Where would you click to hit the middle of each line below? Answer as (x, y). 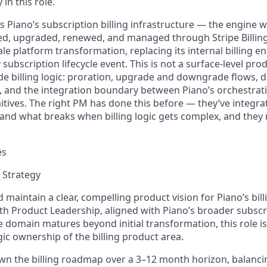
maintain (26, 197)
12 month (168, 259)
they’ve (214, 103)
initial (131, 223)
